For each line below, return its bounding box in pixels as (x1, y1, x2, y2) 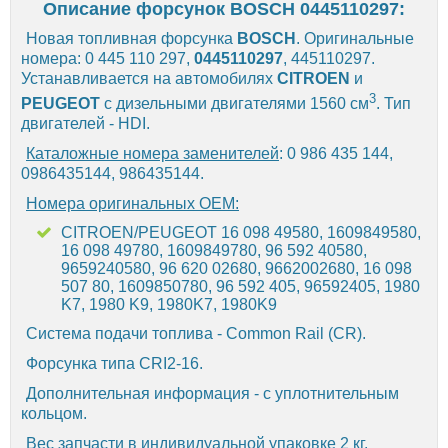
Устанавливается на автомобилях (21, 69, 277, 87)
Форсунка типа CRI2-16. (26, 355, 203, 373)
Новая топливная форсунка (26, 29, 237, 47)
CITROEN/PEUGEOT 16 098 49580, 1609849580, (61, 224, 421, 242)
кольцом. (21, 405, 87, 423)
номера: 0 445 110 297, (21, 49, 194, 67)
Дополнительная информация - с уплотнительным (26, 385, 399, 403)
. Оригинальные (296, 29, 414, 47)
